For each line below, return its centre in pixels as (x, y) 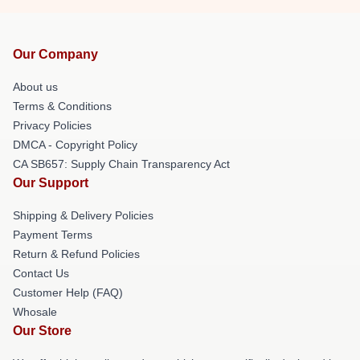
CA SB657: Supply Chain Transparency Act (121, 164)
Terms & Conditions (62, 106)
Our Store (42, 330)
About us (35, 86)
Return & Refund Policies (76, 254)
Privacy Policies (52, 125)
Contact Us (41, 273)
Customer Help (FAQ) (68, 292)
